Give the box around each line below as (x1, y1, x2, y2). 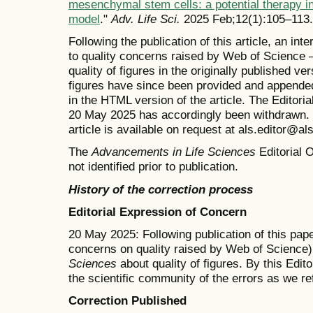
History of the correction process (68, 182, 253, 196)
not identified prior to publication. (68, 159, 238, 174)
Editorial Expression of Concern (68, 204, 247, 219)
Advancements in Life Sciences (92, 145, 256, 159)
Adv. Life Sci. (111, 12, 180, 27)
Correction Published (68, 293, 187, 308)
